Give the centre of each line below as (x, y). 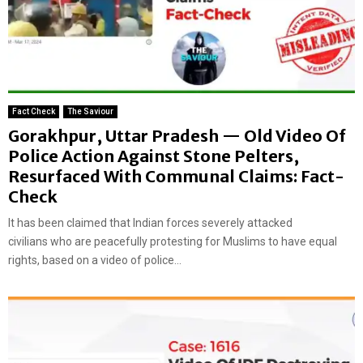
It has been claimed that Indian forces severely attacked (150, 222)
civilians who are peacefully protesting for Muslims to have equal (173, 241)
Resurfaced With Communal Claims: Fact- (176, 176)
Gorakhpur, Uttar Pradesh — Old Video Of (177, 135)
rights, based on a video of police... (95, 260)
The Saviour (90, 111)
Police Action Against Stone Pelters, (154, 156)
